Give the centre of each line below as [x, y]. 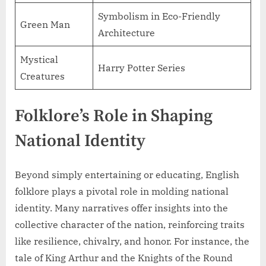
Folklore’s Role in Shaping [114, 117]
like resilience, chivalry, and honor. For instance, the [132, 241]
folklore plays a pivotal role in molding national [122, 191]
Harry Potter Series [142, 68]
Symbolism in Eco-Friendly [159, 16]
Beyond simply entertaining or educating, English [127, 174]
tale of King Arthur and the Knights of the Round [124, 257]
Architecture [126, 33]
